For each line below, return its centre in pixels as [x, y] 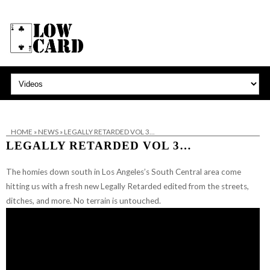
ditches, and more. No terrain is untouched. [83, 200]
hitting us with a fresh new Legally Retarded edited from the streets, [127, 186]
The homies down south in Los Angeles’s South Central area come [124, 171]
